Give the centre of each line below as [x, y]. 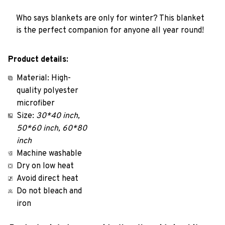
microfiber [36, 104]
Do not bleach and [49, 192]
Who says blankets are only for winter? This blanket [110, 18]
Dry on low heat [45, 166]
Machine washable [49, 154]
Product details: [38, 60]
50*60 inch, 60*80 [52, 129]
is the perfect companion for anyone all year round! [110, 30]
